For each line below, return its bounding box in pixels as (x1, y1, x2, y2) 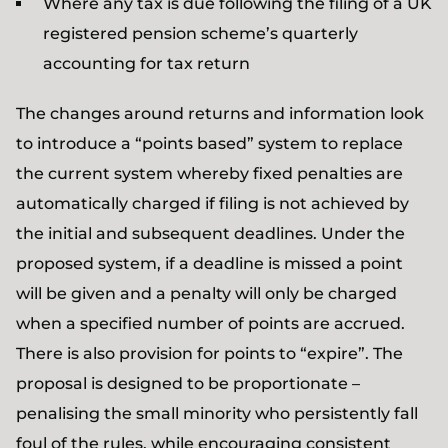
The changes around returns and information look (16, 104, 424, 123)
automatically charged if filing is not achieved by (16, 194, 409, 213)
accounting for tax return (43, 54, 250, 73)
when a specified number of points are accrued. (16, 314, 405, 333)
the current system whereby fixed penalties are (16, 164, 403, 183)
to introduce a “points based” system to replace (16, 134, 403, 153)
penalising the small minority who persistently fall (16, 404, 418, 423)
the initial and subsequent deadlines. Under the (16, 224, 405, 243)
